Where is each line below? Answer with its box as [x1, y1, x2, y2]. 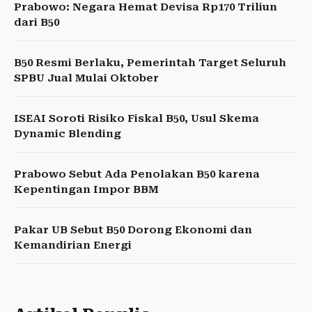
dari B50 [14, 16, 59, 29]
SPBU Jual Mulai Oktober [14, 72, 159, 85]
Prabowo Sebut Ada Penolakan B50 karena [14, 168, 260, 181]
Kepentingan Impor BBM [14, 183, 159, 196]
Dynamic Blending [14, 127, 121, 141]
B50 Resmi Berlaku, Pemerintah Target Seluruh [14, 56, 286, 70]
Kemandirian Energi [14, 239, 132, 252]
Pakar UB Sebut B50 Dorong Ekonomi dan [14, 224, 252, 237]
